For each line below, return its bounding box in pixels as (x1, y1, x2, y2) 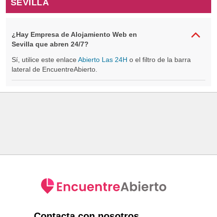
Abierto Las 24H (78, 56, 127, 63)
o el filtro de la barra (129, 56, 191, 63)
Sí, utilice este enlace (12, 56, 77, 63)
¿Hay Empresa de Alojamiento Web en (12, 31, 137, 38)
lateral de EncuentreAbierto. (12, 65, 97, 73)
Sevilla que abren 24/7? (12, 40, 89, 48)
